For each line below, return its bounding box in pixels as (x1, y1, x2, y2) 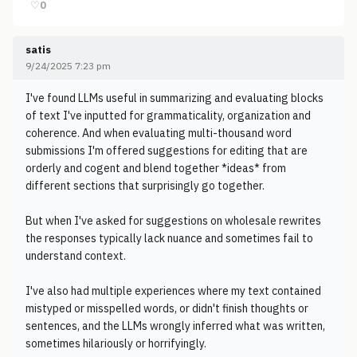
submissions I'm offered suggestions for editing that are (25, 143, 308, 158)
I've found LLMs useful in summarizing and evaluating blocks (25, 91, 324, 105)
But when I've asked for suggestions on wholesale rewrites (25, 214, 321, 228)
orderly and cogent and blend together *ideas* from (25, 161, 286, 175)
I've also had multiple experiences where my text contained (25, 284, 321, 298)
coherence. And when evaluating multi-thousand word (25, 126, 292, 140)
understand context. (25, 249, 126, 263)
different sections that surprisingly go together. (25, 178, 265, 193)
